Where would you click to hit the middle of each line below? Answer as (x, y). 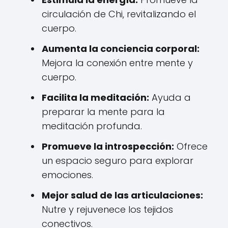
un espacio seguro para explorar (118, 161)
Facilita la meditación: (95, 97)
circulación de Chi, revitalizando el (119, 14)
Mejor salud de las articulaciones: (122, 195)
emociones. (67, 175)
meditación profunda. (92, 126)
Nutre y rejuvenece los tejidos (107, 209)
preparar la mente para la (103, 112)
